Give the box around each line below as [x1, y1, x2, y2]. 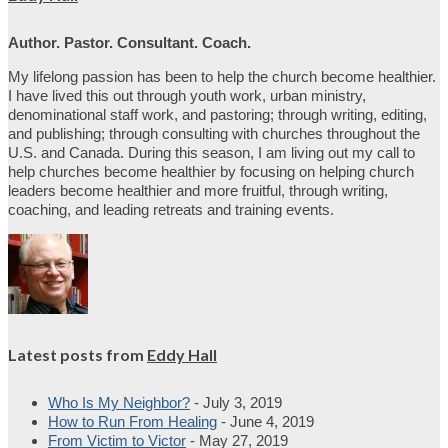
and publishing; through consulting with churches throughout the [8, 124, 420, 142]
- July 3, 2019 [194, 393, 282, 411]
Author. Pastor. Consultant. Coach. [8, 33, 251, 51]
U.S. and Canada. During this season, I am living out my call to [8, 143, 415, 161]
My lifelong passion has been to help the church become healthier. [8, 67, 436, 85]
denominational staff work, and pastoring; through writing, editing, [8, 105, 427, 123]
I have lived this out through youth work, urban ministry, [8, 86, 366, 104]
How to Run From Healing [48, 412, 217, 430]
